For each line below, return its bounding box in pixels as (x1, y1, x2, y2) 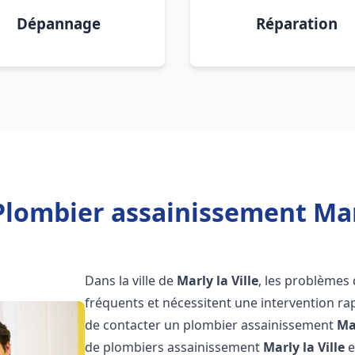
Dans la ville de (85, 272, 177, 289)
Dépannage (17, 13, 101, 33)
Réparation (255, 13, 338, 33)
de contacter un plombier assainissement (85, 316, 338, 334)
